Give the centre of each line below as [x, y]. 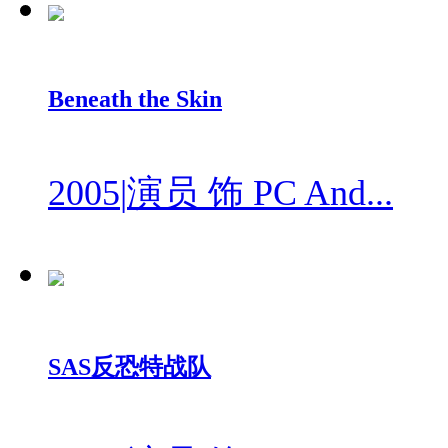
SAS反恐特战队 [129, 367]
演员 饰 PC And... [260, 192]
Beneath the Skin [135, 98]
